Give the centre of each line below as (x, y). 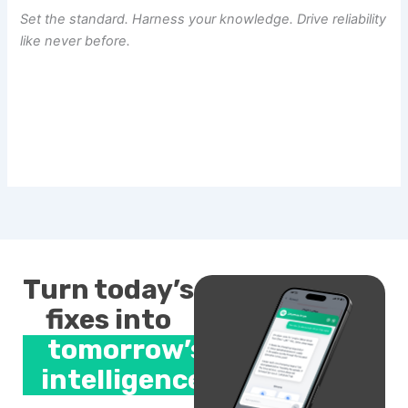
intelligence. (126, 380)
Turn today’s (109, 290)
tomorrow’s (126, 350)
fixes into (109, 320)
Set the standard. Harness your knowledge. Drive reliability (204, 20)
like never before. (76, 41)
